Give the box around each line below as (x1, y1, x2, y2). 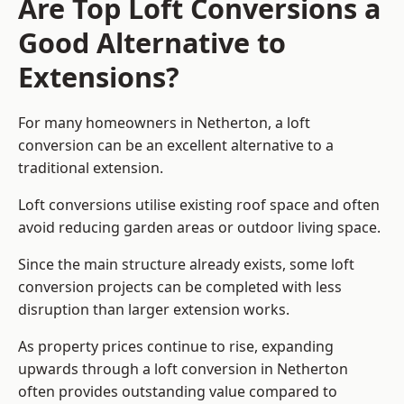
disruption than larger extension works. (18, 299, 289, 320)
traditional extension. (18, 158, 163, 179)
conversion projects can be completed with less (18, 277, 342, 298)
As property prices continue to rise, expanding (18, 336, 334, 357)
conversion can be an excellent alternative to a (18, 135, 334, 156)
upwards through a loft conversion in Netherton (18, 359, 348, 380)
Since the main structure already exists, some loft (18, 254, 354, 275)
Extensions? (18, 58, 179, 96)
